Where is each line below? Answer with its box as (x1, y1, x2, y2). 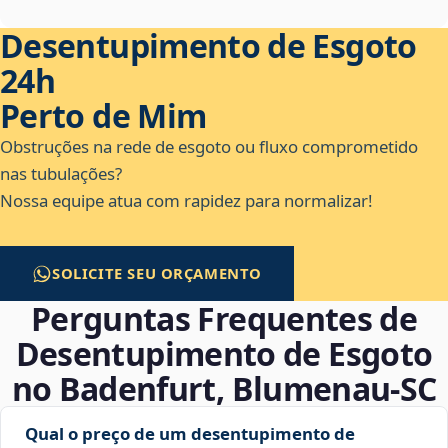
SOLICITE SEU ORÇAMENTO (52, 263, 263, 284)
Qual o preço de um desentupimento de (25, 422, 355, 446)
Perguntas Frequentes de (30, 297, 418, 341)
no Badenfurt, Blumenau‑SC (11, 367, 437, 411)
